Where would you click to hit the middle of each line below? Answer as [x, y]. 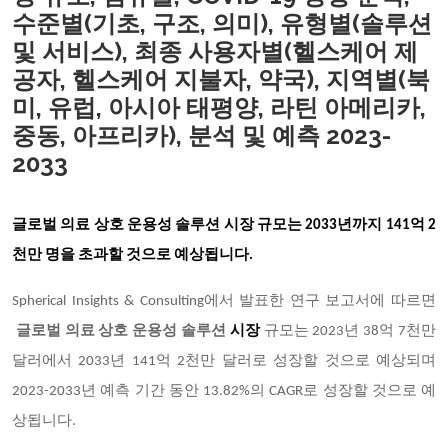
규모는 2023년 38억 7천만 [350, 331]
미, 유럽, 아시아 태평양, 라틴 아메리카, [219, 107]
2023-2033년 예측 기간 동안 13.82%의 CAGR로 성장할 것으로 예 [224, 391]
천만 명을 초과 [60, 255]
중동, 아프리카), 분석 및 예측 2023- [201, 135]
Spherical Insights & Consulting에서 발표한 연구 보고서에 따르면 [224, 301]
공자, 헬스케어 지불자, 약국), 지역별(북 [221, 79]
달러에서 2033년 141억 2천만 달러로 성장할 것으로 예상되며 [224, 361]
